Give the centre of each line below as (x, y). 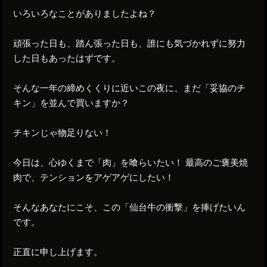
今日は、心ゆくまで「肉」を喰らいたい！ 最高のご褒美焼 (131, 162)
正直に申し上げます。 (58, 252)
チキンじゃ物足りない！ (63, 133)
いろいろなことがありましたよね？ (85, 13)
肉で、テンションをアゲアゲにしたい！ (94, 177)
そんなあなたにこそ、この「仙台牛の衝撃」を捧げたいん (130, 207)
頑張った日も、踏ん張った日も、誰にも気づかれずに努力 (130, 43)
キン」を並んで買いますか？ (72, 103)
